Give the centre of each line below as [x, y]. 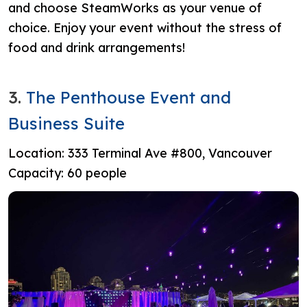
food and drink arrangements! [97, 47]
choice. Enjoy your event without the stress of [145, 27]
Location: [38, 153]
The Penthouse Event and [128, 97]
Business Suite [66, 123]
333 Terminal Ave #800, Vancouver [170, 153]
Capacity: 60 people [67, 173]
